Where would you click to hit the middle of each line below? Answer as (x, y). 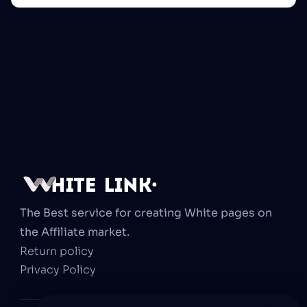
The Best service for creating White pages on (146, 213)
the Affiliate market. (75, 232)
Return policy (57, 251)
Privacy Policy (58, 270)
